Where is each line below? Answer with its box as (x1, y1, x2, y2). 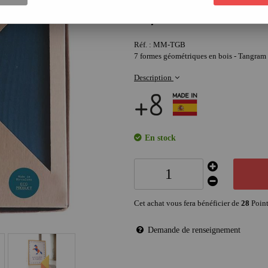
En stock (142, 132, 176, 142)
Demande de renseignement (148, 224, 240, 234)
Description (134, 72, 173, 82)
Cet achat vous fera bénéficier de (134, 198, 241, 208)
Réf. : (134, 39, 153, 49)
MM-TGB (153, 39, 185, 49)
